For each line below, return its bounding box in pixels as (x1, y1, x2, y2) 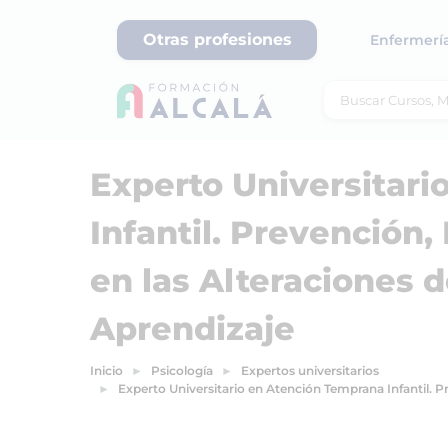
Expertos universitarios (241, 363, 379, 378)
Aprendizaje (90, 309, 295, 348)
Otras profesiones (142, 30, 292, 49)
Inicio (90, 363, 123, 378)
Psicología (151, 363, 213, 378)
